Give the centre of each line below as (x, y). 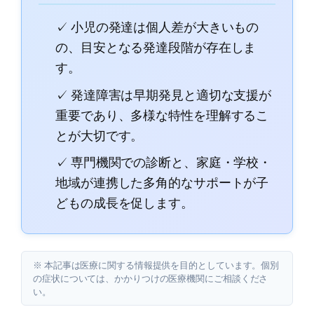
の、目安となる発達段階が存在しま (156, 47)
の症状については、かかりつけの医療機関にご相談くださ (151, 278)
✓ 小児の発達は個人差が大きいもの (157, 27)
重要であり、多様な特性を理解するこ (162, 115)
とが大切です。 (100, 135)
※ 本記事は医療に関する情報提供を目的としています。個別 (156, 265)
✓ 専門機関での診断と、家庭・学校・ (164, 162)
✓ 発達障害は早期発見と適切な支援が (164, 94)
